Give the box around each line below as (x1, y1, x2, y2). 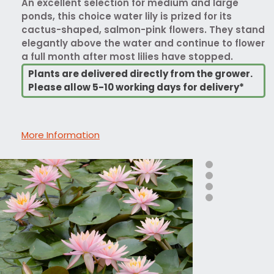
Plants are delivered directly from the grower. (28, 67, 253, 80)
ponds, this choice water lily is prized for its (21, 9, 232, 23)
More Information (21, 128, 100, 141)
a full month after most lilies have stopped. (21, 50, 233, 63)
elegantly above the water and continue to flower (21, 36, 265, 50)
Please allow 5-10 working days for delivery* (28, 80, 244, 94)
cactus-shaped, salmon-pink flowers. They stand (21, 23, 265, 36)
